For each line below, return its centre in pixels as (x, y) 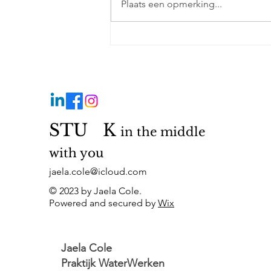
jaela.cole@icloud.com (98, 171)
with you (77, 153)
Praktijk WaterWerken (113, 263)
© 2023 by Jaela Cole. (96, 191)
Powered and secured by (104, 203)
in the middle (163, 132)
